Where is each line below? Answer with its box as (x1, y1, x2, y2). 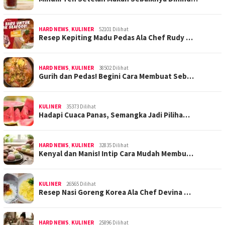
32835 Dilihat (99, 141, 129, 149)
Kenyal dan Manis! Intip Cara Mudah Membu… (39, 148, 193, 158)
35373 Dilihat (66, 102, 96, 110)
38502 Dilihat (99, 64, 129, 71)
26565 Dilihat (66, 180, 96, 187)
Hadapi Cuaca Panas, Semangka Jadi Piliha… (39, 109, 190, 120)
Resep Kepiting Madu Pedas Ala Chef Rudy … (39, 32, 193, 42)
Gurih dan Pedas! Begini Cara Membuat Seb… (39, 71, 194, 81)
